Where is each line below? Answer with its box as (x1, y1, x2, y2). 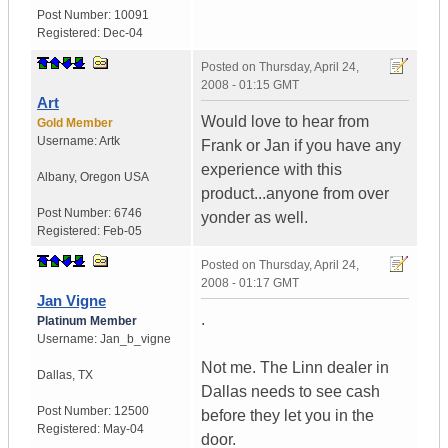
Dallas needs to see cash (201, 383, 380, 401)
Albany (37, 170, 74, 185)
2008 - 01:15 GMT (201, 78, 299, 93)
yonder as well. (201, 209, 308, 227)
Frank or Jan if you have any (201, 137, 401, 155)
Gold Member (37, 116, 113, 131)
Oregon (80, 170, 121, 185)
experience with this (201, 161, 342, 179)
